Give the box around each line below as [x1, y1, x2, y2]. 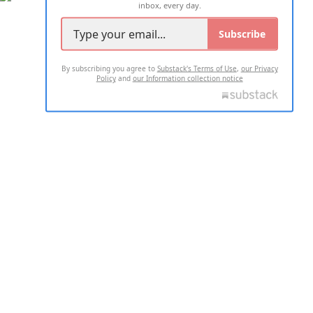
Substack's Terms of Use [156, 63, 237, 73]
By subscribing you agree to [61, 63, 157, 73]
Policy [96, 73, 116, 83]
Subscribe [219, 27, 266, 41]
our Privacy [240, 63, 278, 73]
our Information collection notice [132, 73, 243, 83]
